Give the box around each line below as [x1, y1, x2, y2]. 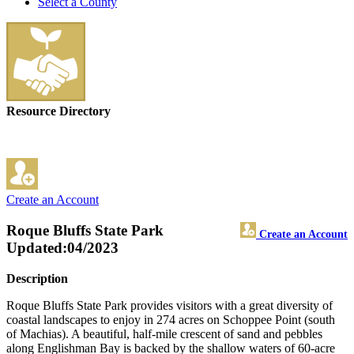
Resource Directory [6, 104, 111, 119]
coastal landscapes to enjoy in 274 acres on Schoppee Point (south [6, 312, 335, 326]
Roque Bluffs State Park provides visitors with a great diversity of [6, 298, 333, 312]
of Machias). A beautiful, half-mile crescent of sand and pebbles [6, 326, 322, 341]
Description [6, 271, 68, 285]
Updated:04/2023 [6, 239, 119, 257]
